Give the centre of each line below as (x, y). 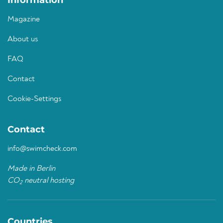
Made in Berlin (31, 169)
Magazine (24, 19)
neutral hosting (48, 181)
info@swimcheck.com (42, 149)
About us (23, 39)
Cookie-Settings (34, 99)
